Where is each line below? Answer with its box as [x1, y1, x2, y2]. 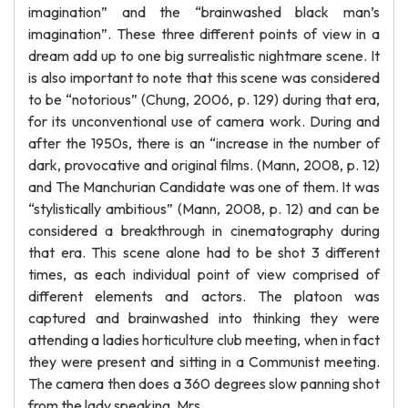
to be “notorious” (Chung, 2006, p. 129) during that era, [28, 90, 380, 108]
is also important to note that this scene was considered [28, 68, 380, 87]
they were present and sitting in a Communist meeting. [28, 352, 380, 371]
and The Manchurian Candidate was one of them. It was [28, 178, 380, 196]
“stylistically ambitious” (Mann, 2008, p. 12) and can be [28, 199, 380, 218]
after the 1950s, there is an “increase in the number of [28, 134, 380, 152]
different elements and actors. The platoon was [28, 287, 380, 305]
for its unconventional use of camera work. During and [28, 112, 380, 130]
